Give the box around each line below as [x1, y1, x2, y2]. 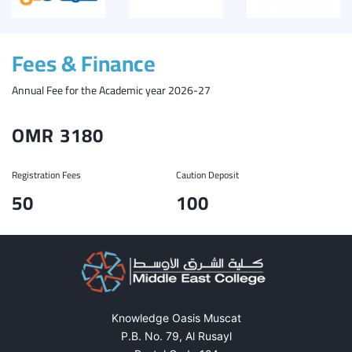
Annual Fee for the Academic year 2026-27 [12, 80, 211, 101]
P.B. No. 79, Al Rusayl [120, 329, 232, 343]
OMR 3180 [12, 118, 104, 153]
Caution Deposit [176, 166, 239, 184]
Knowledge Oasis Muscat [111, 311, 241, 324]
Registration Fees [12, 166, 81, 184]
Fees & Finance [12, 43, 156, 84]
